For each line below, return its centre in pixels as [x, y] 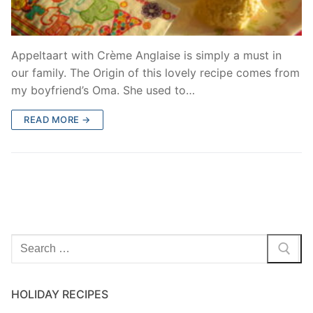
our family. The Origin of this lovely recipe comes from [155, 73]
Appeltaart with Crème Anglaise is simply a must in [146, 56]
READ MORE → [57, 120]
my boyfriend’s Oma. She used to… [103, 90]
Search [29, 241]
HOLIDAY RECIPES [60, 294]
